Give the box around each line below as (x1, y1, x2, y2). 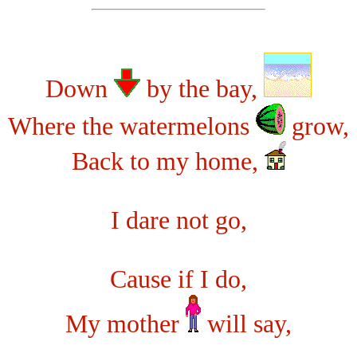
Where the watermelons (8, 112, 256, 140)
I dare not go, (110, 206, 247, 234)
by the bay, (140, 74, 264, 103)
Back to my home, (71, 147, 265, 175)
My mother (65, 309, 186, 338)
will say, (201, 309, 292, 338)
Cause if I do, (110, 265, 247, 293)
